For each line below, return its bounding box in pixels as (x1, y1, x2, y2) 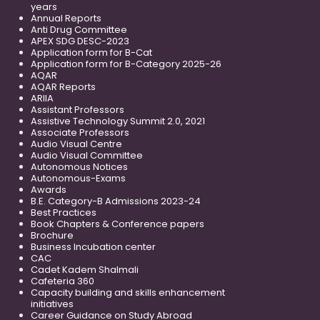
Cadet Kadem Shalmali (31, 262, 139, 276)
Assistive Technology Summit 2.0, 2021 (31, 114, 205, 128)
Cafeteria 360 (31, 274, 94, 288)
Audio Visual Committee (31, 148, 143, 162)
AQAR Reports (31, 79, 96, 94)
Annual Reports (31, 11, 101, 25)
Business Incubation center (31, 239, 156, 254)
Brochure (31, 228, 74, 242)
